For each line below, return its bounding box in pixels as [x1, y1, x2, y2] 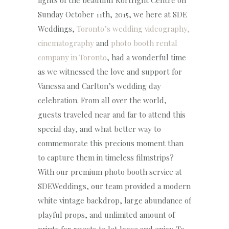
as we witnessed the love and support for [38, 66, 182, 77]
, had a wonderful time [107, 52, 186, 62]
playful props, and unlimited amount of [38, 210, 175, 220]
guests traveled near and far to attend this [38, 109, 186, 120]
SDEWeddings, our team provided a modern [38, 181, 191, 191]
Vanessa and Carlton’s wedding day [38, 81, 161, 91]
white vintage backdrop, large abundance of [38, 195, 191, 205]
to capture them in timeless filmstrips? [38, 152, 174, 163]
